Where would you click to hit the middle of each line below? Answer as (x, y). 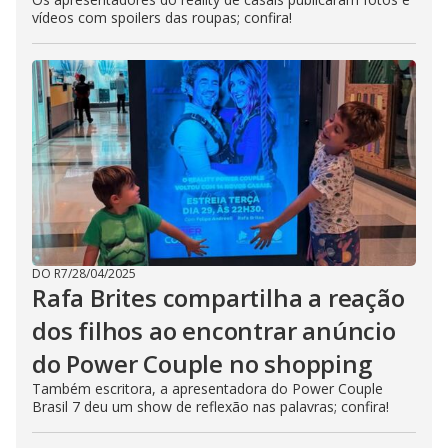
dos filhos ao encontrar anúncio (214, 331)
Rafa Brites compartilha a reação (218, 298)
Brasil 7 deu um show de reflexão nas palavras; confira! (210, 407)
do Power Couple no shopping (202, 364)
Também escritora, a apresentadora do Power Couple (207, 389)
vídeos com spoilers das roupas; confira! (162, 18)
